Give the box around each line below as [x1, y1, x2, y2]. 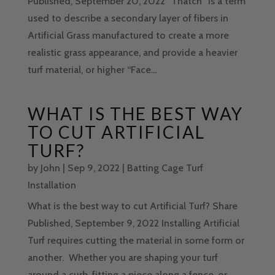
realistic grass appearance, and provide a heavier [27, 47, 238, 59]
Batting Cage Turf [126, 162, 203, 174]
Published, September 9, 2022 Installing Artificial [27, 217, 239, 230]
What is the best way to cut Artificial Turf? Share [27, 200, 238, 212]
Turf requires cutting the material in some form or [27, 234, 244, 247]
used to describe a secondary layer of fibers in [27, 12, 228, 25]
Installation [27, 179, 76, 192]
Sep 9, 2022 [67, 162, 120, 174]
